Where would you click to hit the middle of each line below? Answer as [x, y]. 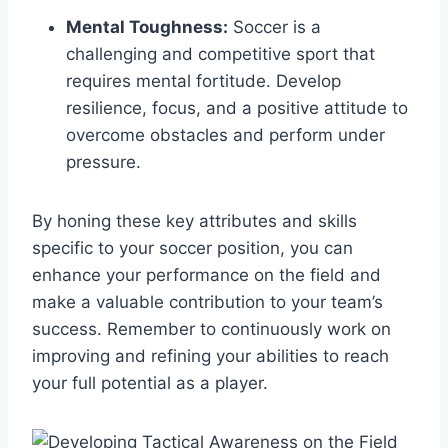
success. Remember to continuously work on [211, 328]
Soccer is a [274, 26]
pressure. [103, 161]
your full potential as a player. [150, 382]
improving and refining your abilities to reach [210, 355]
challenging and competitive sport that [220, 53]
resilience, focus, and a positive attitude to [237, 107]
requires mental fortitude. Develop [203, 80]
